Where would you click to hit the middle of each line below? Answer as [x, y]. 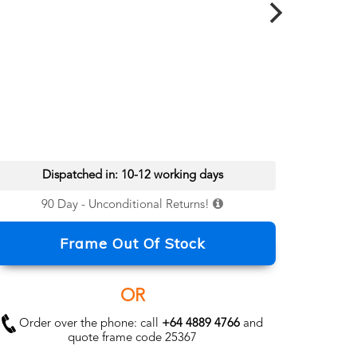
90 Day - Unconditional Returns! [126, 205]
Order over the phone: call [89, 324]
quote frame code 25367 [132, 339]
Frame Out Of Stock [132, 243]
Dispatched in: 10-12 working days [132, 176]
